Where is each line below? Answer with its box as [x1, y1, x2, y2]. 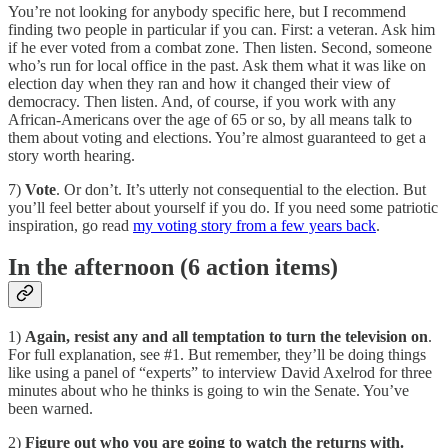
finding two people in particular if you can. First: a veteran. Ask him [8, 20, 435, 38]
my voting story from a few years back [133, 216, 376, 234]
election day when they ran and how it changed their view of [8, 74, 390, 92]
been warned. [8, 400, 93, 418]
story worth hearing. [8, 146, 135, 164]
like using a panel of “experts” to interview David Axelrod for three [8, 364, 432, 382]
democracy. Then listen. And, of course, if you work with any [8, 92, 396, 110]
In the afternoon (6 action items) [8, 254, 338, 281]
